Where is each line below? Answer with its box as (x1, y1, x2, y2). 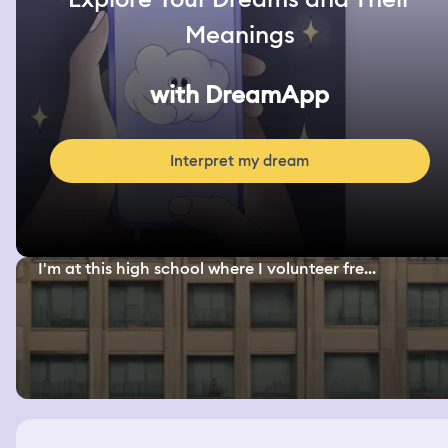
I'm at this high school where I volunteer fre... (38, 258, 377, 280)
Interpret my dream (170, 151, 310, 172)
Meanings (184, 19, 295, 51)
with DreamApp (150, 79, 330, 111)
